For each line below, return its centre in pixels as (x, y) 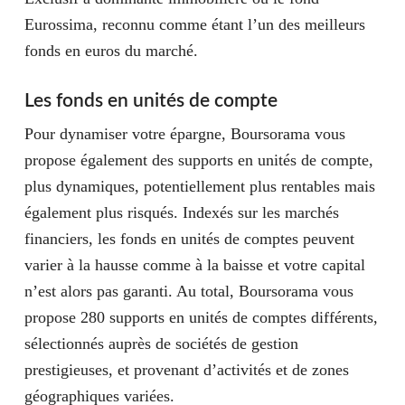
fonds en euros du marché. (111, 51)
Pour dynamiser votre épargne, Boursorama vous (184, 134)
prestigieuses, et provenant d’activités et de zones (186, 370)
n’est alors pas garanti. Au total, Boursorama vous (188, 291)
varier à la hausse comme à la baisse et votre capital (194, 265)
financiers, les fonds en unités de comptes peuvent (189, 239)
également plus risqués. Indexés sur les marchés (181, 212)
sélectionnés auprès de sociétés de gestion (161, 344)
